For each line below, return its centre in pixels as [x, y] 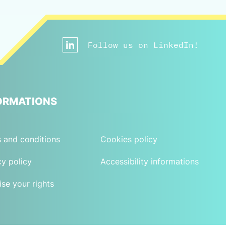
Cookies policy [129, 139]
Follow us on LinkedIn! [144, 45]
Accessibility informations [150, 162]
